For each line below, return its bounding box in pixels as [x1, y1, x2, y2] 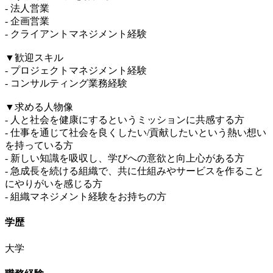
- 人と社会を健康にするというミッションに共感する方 [5, 115, 244, 126]
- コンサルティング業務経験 [5, 78, 127, 89]
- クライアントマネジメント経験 [5, 29, 147, 40]
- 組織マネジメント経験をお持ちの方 [5, 191, 166, 202]
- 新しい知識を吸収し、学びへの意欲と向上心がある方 [5, 153, 244, 164]
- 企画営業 [5, 16, 49, 27]
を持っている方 [5, 140, 73, 151]
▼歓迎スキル [5, 52, 63, 63]
